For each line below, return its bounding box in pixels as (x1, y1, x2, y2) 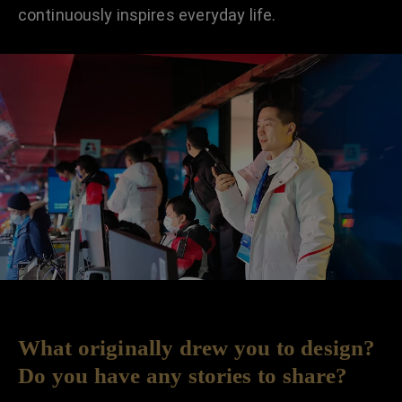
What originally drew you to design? (18, 336, 376, 361)
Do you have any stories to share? (18, 363, 348, 389)
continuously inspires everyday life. (18, 5, 276, 25)
